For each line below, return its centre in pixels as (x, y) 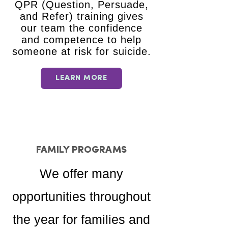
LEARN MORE (81, 78)
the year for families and (81, 219)
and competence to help (81, 40)
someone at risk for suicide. (81, 51)
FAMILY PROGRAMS (81, 150)
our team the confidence (81, 28)
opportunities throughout (81, 196)
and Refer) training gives (81, 16)
